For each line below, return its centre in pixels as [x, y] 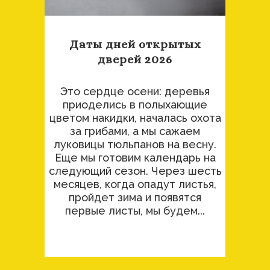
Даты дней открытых [135, 45]
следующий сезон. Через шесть [135, 171]
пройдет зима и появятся [135, 198]
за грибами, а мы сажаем [135, 131]
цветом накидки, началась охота [135, 118]
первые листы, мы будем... [135, 211]
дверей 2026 [135, 60]
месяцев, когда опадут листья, [135, 184]
